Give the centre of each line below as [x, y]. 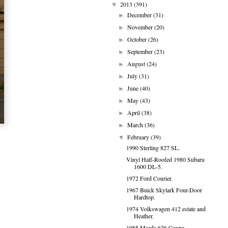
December [140, 15]
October [138, 39]
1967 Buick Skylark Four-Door [164, 190]
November [141, 27]
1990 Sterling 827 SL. [153, 148]
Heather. [144, 216]
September [141, 51]
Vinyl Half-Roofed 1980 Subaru [165, 159]
